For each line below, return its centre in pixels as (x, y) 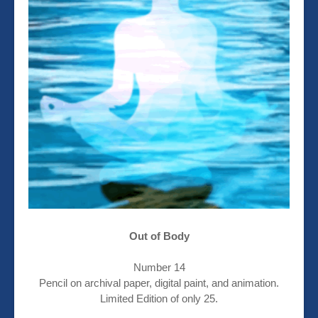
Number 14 (159, 268)
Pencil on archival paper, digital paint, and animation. (159, 283)
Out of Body (159, 236)
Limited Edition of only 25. (159, 299)
